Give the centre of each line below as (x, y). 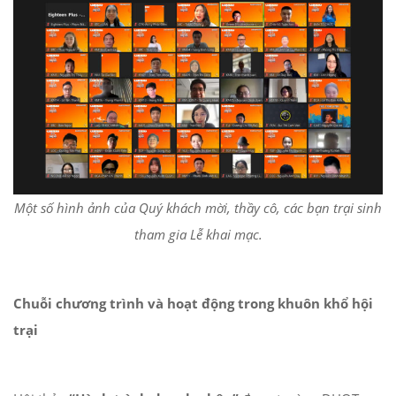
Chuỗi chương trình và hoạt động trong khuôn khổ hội (193, 303)
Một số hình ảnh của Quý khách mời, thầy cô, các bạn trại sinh (198, 207)
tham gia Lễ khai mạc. (198, 234)
